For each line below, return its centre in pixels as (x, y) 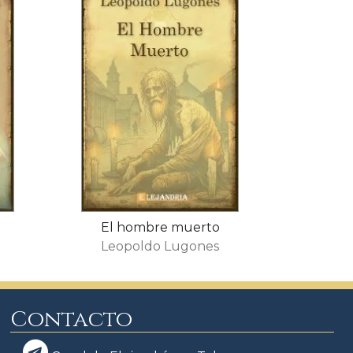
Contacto (72, 319)
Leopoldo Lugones (160, 246)
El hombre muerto (160, 227)
